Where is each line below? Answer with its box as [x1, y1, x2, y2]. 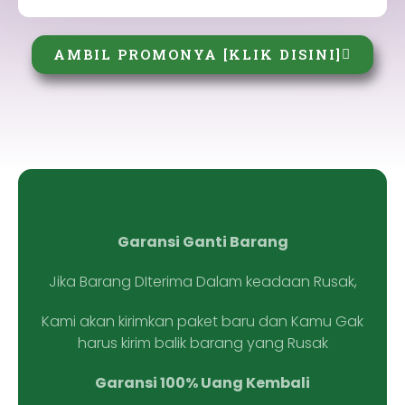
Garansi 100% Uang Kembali [95, 372, 310, 394]
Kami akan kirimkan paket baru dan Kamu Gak [42, 311, 363, 333]
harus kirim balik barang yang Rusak [77, 333, 328, 354]
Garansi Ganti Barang [117, 231, 288, 253]
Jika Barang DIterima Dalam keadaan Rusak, [48, 271, 357, 293]
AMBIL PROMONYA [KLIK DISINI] [53, 45, 342, 64]
